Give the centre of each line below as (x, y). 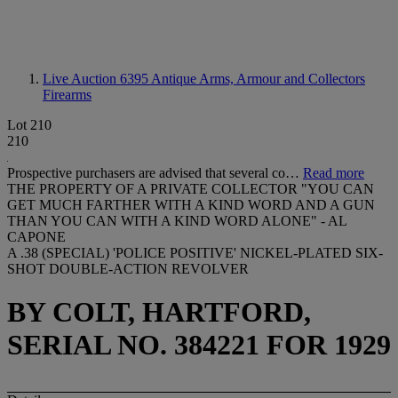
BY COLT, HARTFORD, (159, 312)
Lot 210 (29, 125)
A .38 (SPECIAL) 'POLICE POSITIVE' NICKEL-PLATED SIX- (195, 253)
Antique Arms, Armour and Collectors (258, 79)
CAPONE (36, 237)
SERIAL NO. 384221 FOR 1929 (199, 345)
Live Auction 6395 (97, 79)
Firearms (67, 95)
